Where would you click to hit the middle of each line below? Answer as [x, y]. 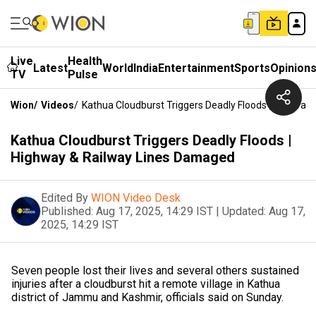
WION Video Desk [136, 198]
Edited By [65, 198]
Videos [57, 105]
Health [85, 61]
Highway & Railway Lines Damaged [123, 157]
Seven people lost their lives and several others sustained [155, 271]
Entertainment [196, 68]
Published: [67, 211]
